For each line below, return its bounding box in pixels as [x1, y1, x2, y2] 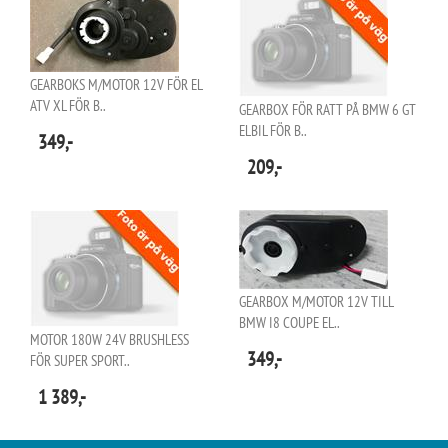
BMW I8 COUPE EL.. [239, 313, 340, 332]
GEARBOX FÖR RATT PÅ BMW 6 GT [239, 100, 416, 119]
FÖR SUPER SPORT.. [30, 351, 130, 370]
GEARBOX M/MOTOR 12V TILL [239, 292, 393, 311]
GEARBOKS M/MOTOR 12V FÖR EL [30, 75, 202, 94]
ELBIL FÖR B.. [239, 121, 307, 140]
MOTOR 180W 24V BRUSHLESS [30, 330, 189, 349]
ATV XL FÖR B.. [30, 96, 106, 115]
